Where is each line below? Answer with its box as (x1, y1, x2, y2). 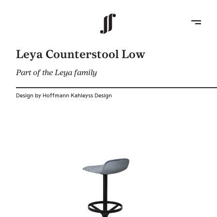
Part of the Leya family (16, 68, 97, 77)
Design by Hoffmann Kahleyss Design (16, 92, 112, 99)
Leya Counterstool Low (16, 47, 146, 62)
